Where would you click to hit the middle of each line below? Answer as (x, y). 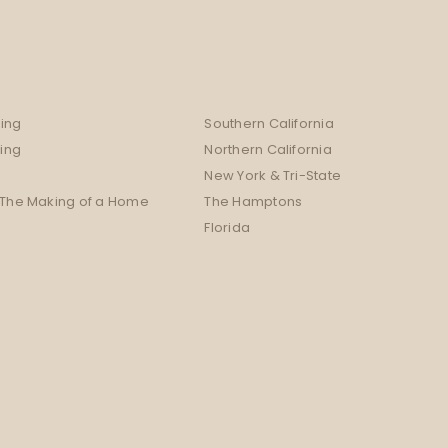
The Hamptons (253, 203)
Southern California (269, 125)
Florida (227, 229)
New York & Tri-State (273, 177)
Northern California (268, 151)
